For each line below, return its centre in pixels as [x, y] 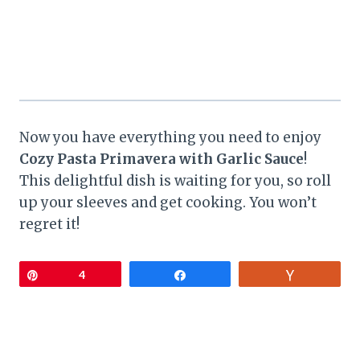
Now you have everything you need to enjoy [170, 138]
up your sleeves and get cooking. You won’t [168, 203]
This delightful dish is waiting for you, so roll [175, 181]
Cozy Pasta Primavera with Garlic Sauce [162, 160]
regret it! [49, 225]
